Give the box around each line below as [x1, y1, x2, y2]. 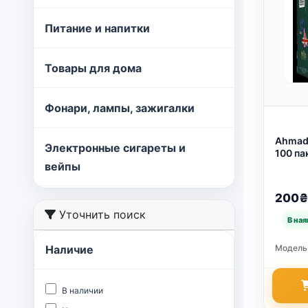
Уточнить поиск [56, 208, 146, 221]
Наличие [45, 243, 93, 256]
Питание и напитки [45, 21, 150, 35]
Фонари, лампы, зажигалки [45, 101, 195, 115]
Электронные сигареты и [45, 141, 186, 155]
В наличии [62, 285, 103, 296]
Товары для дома [45, 61, 142, 75]
